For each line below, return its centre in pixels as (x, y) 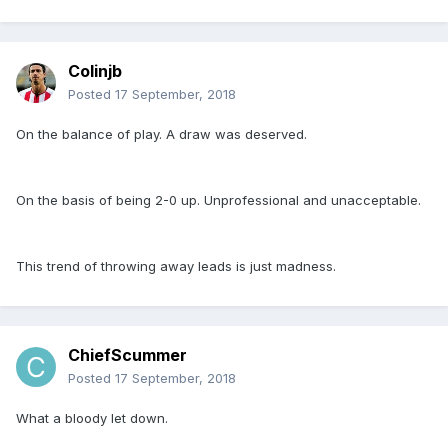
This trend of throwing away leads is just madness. (176, 266)
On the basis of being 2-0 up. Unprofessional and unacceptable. (218, 200)
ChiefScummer (127, 355)
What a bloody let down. (92, 418)
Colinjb (95, 71)
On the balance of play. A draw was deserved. (161, 134)
